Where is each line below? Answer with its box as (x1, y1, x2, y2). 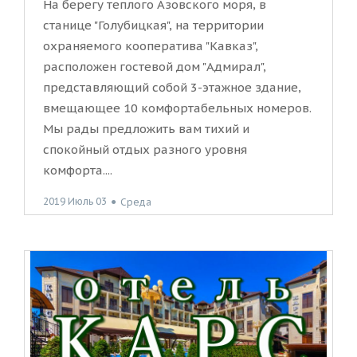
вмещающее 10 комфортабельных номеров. (43, 100, 312, 116)
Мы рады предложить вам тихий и (43, 121, 249, 137)
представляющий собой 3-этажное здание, (43, 80, 301, 96)
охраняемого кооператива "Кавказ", (43, 38, 258, 54)
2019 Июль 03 (43, 195, 107, 208)
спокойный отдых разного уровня (43, 142, 247, 158)
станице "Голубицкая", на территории (43, 18, 264, 33)
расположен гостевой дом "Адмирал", (43, 59, 266, 75)
